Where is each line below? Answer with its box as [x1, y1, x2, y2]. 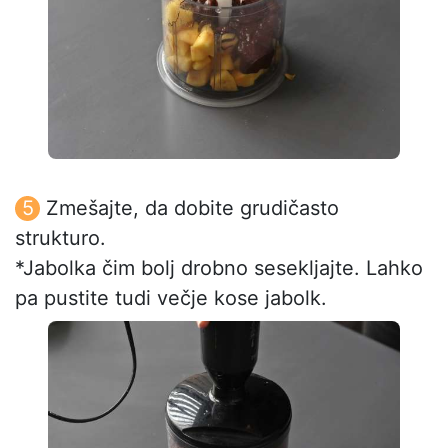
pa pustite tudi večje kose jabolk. [15, 285, 327, 310]
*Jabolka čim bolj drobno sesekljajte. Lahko [15, 255, 423, 280]
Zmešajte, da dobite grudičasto [46, 195, 339, 220]
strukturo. [15, 225, 106, 250]
